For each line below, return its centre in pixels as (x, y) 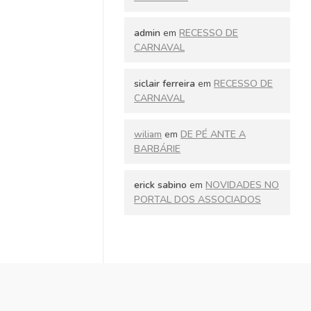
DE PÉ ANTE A (213, 135)
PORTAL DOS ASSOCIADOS (197, 200)
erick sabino (160, 185)
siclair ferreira (165, 83)
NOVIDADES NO (242, 185)
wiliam (148, 135)
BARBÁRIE (157, 149)
